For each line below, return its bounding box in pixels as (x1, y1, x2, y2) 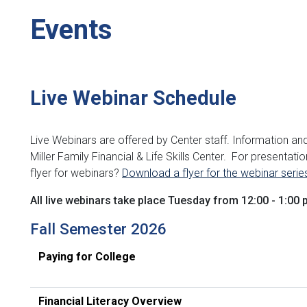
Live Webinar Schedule (30, 86, 236, 110)
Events (30, 13, 112, 46)
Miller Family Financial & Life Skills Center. (30, 149, 229, 163)
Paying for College (38, 249, 136, 263)
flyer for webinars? (30, 166, 122, 180)
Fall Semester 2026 (30, 219, 167, 238)
